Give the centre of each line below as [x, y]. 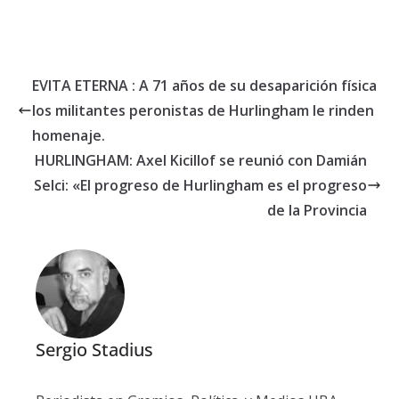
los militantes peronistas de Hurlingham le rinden [203, 110]
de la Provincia [317, 210]
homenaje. [69, 135]
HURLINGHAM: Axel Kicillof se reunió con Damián [201, 160]
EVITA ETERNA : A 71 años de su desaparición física [204, 85]
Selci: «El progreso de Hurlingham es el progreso [200, 185]
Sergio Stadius [94, 349]
